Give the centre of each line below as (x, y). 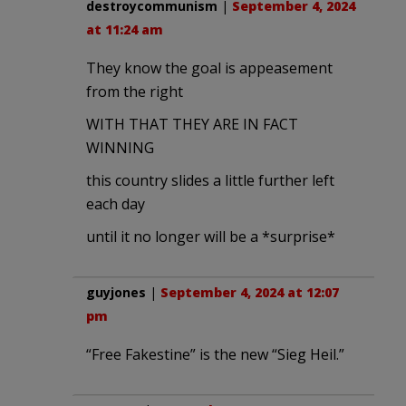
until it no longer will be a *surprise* (211, 237)
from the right (135, 92)
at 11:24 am (125, 30)
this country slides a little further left (210, 181)
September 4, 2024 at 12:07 (250, 293)
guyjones (116, 293)
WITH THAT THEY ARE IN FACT (192, 125)
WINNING (120, 148)
